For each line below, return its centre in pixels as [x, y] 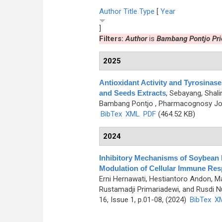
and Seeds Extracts [132, 93]
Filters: [112, 39]
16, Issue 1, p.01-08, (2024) [143, 200]
